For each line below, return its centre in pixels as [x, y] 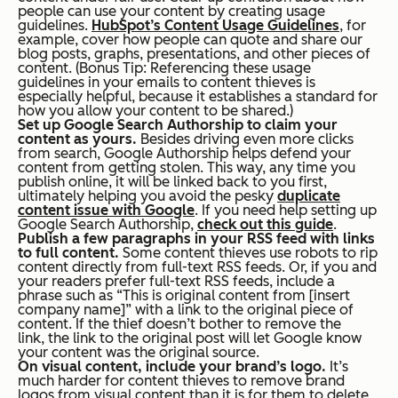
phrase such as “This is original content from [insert [184, 295]
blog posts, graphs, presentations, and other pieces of [194, 53]
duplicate [309, 195]
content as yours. [77, 139]
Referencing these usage [229, 68]
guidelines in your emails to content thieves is [167, 82]
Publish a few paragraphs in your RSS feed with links [196, 238]
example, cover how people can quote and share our [190, 39]
